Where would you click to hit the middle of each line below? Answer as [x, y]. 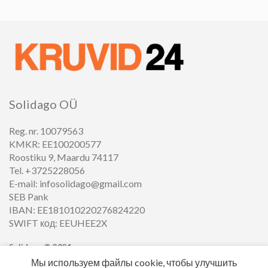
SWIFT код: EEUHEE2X [58, 223]
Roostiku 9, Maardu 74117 [64, 157]
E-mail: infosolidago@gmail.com [75, 184]
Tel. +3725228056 [47, 170]
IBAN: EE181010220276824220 [77, 210]
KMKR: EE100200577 [55, 144]
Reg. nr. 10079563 [46, 131]
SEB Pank [29, 197]
